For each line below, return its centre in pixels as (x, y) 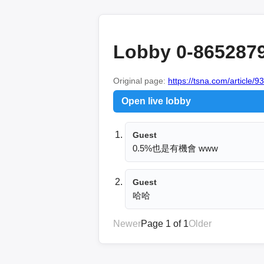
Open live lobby (156, 101)
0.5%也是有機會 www (175, 148)
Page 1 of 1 (165, 223)
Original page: (141, 80)
